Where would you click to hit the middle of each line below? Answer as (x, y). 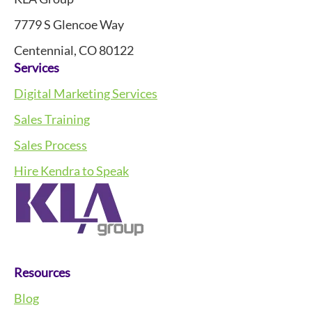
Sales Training (52, 119)
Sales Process (50, 145)
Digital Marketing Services (86, 94)
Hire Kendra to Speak (71, 171)
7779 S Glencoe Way (69, 25)
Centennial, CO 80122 (74, 50)
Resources (42, 273)
